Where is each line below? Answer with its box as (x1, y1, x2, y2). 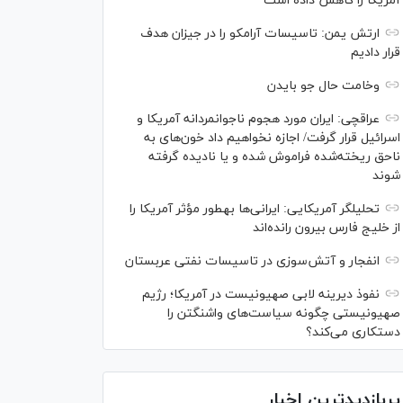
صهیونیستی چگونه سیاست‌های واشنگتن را (167, 305, 400, 322)
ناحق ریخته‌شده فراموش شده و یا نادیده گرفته (148, 148, 400, 166)
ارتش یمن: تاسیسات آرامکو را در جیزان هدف (140, 25, 380, 42)
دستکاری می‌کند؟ (306, 324, 400, 341)
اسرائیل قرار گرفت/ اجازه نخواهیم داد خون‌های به (144, 130, 400, 147)
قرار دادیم (351, 44, 400, 61)
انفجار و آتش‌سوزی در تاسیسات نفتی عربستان (125, 253, 380, 270)
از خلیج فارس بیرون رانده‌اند (253, 219, 400, 237)
